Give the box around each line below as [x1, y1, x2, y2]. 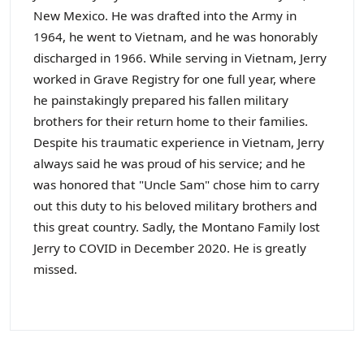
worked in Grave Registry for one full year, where [33, 71, 316, 87]
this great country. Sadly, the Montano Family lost [33, 219, 320, 235]
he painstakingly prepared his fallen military [33, 92, 288, 108]
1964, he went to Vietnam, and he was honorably [33, 28, 318, 45]
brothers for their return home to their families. [33, 113, 308, 129]
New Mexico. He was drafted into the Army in [33, 7, 297, 24]
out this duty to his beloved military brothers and [33, 197, 317, 214]
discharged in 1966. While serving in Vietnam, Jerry [33, 50, 327, 66]
